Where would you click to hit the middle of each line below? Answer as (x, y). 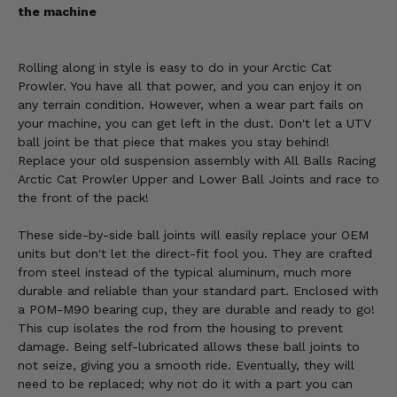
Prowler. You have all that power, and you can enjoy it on (190, 86)
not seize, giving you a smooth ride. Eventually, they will (186, 366)
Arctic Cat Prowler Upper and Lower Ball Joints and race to (198, 179)
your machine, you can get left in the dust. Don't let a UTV (195, 124)
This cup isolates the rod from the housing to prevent (180, 328)
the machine (57, 12)
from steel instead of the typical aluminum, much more (185, 272)
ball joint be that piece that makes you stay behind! (174, 142)
